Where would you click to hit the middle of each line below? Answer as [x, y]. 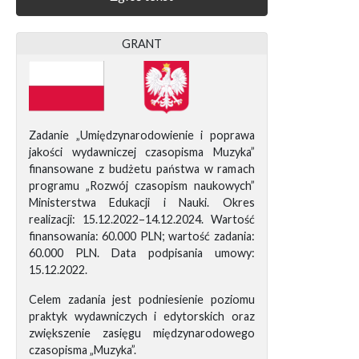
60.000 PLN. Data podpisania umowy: [142, 253]
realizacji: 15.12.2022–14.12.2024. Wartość [142, 220]
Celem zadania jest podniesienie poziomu [142, 300]
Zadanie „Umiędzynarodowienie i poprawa [142, 135]
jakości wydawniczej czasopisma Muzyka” [142, 152]
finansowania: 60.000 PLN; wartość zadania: [142, 236]
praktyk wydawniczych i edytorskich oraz [142, 317]
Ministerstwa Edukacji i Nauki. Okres [142, 203]
